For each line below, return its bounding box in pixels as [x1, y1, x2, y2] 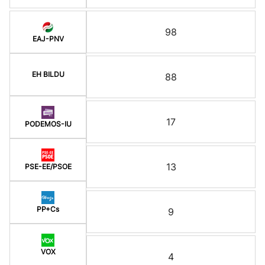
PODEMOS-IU [24, 119, 72, 128]
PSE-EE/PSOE [24, 161, 72, 171]
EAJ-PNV [32, 34, 64, 43]
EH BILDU [31, 70, 64, 79]
